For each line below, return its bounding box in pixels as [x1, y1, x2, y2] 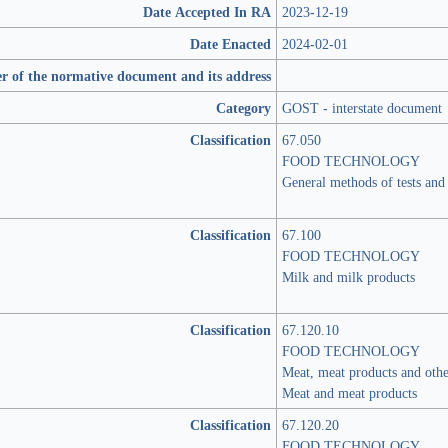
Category [216, 98, 271, 117]
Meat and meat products [282, 383, 417, 402]
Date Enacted [190, 34, 271, 53]
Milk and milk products [282, 267, 415, 286]
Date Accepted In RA [143, 2, 271, 21]
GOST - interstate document [282, 98, 442, 117]
